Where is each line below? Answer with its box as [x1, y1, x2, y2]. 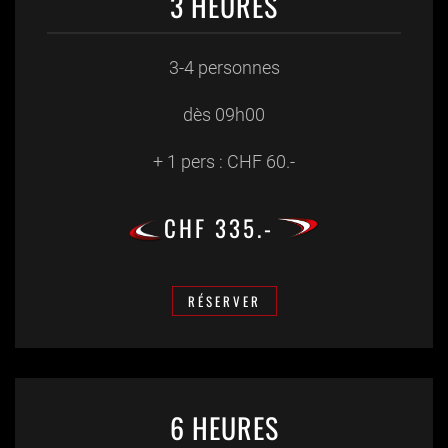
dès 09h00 [183, 103, 265, 125]
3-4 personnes [168, 56, 280, 78]
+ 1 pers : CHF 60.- [153, 150, 295, 172]
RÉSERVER [187, 291, 261, 312]
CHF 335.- [164, 210, 274, 245]
